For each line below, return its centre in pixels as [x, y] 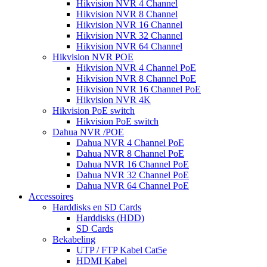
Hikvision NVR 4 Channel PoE [136, 67]
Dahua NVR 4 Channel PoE [130, 142]
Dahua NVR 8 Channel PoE [130, 153]
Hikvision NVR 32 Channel [129, 35]
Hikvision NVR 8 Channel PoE [136, 78]
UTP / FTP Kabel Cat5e [122, 250]
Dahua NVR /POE [88, 132]
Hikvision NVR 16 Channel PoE [139, 89]
